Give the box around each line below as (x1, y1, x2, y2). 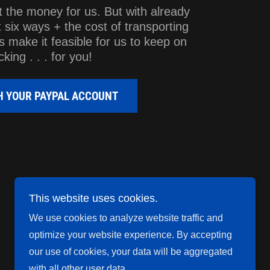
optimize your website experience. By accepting (29, 230, 232, 240)
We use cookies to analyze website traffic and (29, 213, 223, 223)
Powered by (149, 213, 200, 223)
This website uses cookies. (29, 192, 158, 204)
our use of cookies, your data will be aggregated (29, 246, 233, 257)
